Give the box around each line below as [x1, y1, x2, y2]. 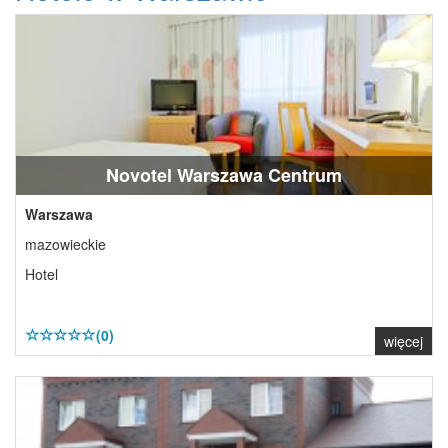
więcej [384, 331, 423, 351]
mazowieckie [25, 234, 106, 254]
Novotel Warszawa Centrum [106, 162, 342, 188]
